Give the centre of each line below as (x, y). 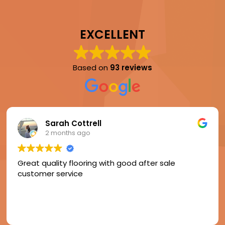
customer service (50, 173)
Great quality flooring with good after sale (97, 163)
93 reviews (131, 67)
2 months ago (68, 133)
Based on (91, 67)
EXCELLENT (113, 34)
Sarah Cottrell (74, 124)
